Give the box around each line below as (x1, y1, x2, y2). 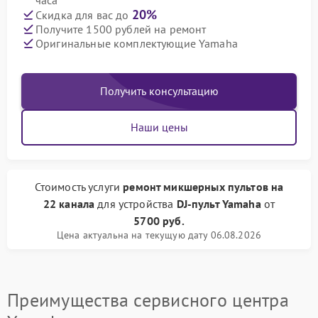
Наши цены (130, 120, 188, 134)
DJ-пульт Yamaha (176, 197, 261, 211)
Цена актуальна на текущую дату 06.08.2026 (56, 229, 262, 241)
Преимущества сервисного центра (7, 288, 289, 312)
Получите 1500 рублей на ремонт (35, 21, 207, 36)
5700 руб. (133, 214, 185, 228)
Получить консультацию (99, 84, 219, 98)
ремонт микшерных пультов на (123, 180, 284, 194)
